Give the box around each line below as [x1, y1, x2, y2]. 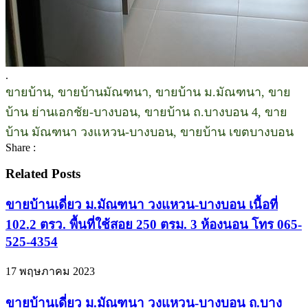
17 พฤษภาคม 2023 [5, 265, 95, 277]
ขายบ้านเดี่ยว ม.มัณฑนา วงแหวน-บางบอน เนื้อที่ [5, 197, 278, 212]
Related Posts [5, 166, 80, 181]
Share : [5, 141, 36, 153]
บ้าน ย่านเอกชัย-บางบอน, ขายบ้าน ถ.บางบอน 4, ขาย [5, 104, 287, 119]
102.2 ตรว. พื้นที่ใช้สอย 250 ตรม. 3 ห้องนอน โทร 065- [5, 217, 302, 232]
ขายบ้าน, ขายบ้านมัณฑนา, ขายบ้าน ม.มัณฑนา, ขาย [5, 85, 291, 99]
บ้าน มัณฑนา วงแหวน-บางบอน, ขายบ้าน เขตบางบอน [5, 124, 294, 139]
